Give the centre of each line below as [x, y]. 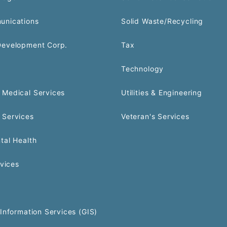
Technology [143, 69]
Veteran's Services [155, 116]
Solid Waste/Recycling [162, 21]
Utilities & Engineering [162, 92]
